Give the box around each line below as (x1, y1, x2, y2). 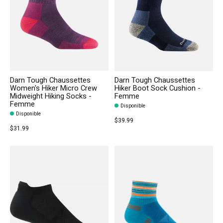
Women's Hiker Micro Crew (10, 83, 97, 94)
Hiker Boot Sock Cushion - (114, 83, 201, 94)
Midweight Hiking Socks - (10, 91, 92, 102)
